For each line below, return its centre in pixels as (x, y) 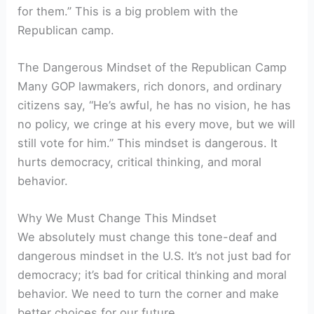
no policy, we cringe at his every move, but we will (157, 124)
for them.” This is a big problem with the (128, 11)
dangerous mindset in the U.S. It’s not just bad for (155, 256)
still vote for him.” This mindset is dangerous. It (148, 143)
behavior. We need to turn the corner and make (149, 294)
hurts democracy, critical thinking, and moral (140, 162)
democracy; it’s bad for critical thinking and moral (152, 275)
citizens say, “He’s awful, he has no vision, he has (155, 105)
